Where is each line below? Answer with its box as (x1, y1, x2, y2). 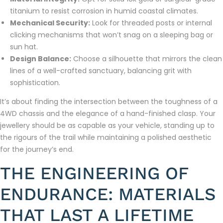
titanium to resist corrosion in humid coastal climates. (10, 6, 198, 16)
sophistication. (10, 78, 60, 88)
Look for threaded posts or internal (90, 18, 212, 28)
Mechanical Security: (10, 18, 90, 28)
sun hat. (10, 42, 38, 52)
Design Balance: (10, 54, 71, 64)
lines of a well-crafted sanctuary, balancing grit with (10, 66, 192, 76)
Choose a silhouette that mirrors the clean (71, 54, 222, 64)
